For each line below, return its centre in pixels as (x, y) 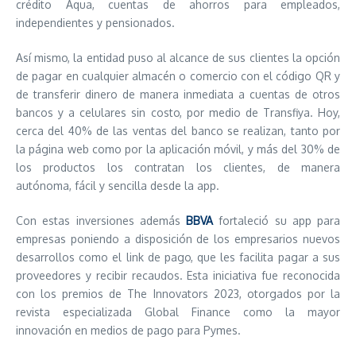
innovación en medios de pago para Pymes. (128, 330)
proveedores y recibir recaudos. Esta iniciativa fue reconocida (178, 275)
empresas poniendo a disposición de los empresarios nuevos (178, 239)
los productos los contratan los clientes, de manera (178, 167)
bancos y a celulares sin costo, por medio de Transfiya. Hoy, (178, 112)
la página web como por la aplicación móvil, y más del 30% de (178, 149)
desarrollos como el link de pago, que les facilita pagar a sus (178, 257)
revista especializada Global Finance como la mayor (178, 312)
